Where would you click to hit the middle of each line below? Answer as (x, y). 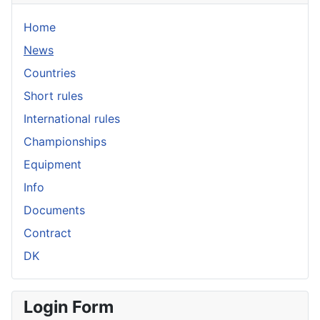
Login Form (69, 307)
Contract (47, 233)
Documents (54, 210)
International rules (72, 119)
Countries (50, 73)
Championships (65, 142)
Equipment (52, 165)
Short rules (53, 96)
